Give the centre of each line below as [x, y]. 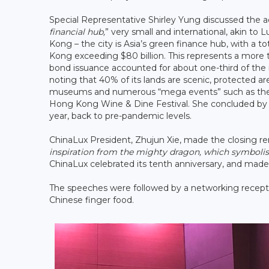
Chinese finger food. [92, 200]
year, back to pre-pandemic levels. [120, 116]
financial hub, [77, 32]
